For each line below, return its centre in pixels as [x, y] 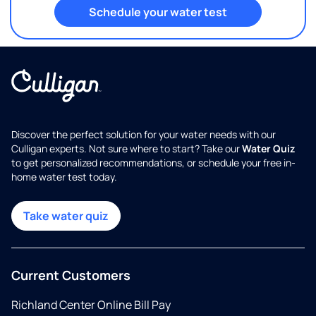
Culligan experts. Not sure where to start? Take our [127, 149]
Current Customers [71, 275]
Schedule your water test [158, 12]
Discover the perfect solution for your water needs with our [144, 135]
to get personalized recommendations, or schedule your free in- [153, 163]
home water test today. [64, 177]
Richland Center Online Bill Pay [91, 305]
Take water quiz [66, 216]
